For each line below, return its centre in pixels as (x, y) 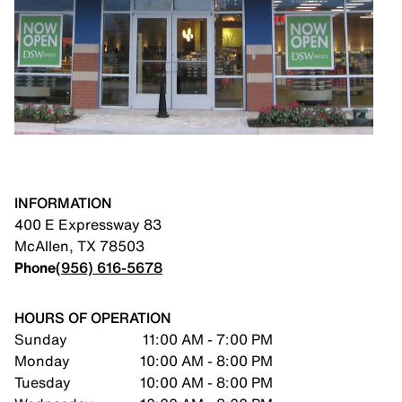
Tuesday (43, 382)
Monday (42, 361)
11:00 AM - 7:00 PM (208, 339)
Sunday (41, 339)
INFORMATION (63, 203)
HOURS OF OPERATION (93, 318)
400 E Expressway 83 (88, 224)
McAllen (42, 246)
